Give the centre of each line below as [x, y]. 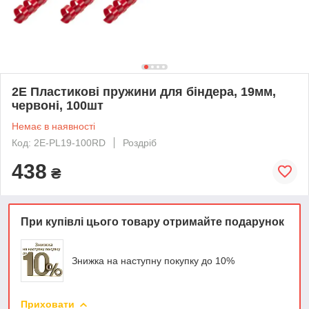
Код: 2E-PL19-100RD [59, 142]
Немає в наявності [53, 126]
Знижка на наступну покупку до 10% [153, 260]
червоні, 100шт [58, 105]
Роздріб [140, 142]
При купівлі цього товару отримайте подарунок [152, 221]
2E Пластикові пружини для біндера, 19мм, [144, 91]
